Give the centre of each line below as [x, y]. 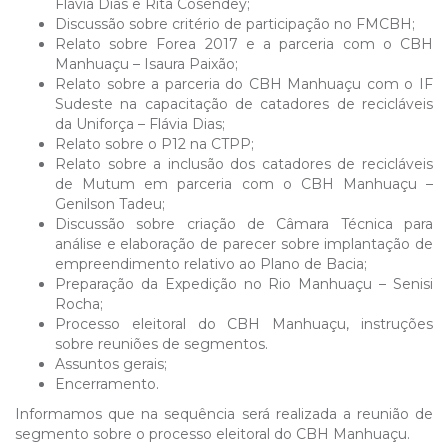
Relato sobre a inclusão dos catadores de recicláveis [244, 164]
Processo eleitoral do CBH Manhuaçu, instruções [244, 324]
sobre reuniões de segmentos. [161, 344]
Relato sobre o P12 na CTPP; [154, 144]
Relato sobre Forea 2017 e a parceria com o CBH [244, 44]
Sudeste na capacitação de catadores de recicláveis [244, 104]
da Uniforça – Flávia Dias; [140, 124]
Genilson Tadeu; [110, 204]
